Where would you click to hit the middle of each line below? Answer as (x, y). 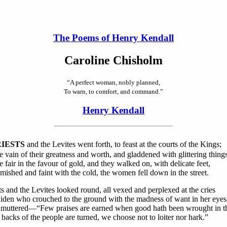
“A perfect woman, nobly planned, (113, 82)
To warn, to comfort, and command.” (113, 91)
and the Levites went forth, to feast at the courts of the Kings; (123, 144)
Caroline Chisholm (113, 60)
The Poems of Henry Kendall (113, 37)
